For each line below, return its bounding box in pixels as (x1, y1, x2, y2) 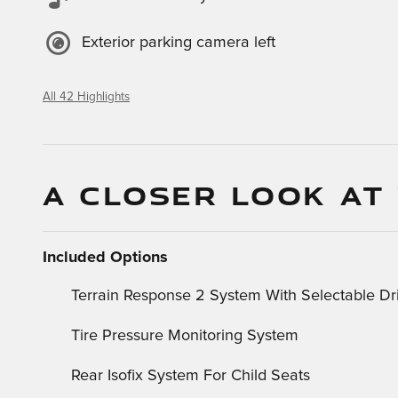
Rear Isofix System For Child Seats (71, 367, 310, 384)
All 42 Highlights (43, 90, 130, 103)
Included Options (43, 249, 168, 266)
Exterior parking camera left (82, 35, 275, 51)
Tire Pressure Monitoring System (71, 327, 298, 344)
